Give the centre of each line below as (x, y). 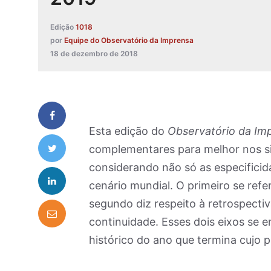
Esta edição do (128, 131)
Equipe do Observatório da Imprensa (129, 41)
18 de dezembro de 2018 (94, 54)
